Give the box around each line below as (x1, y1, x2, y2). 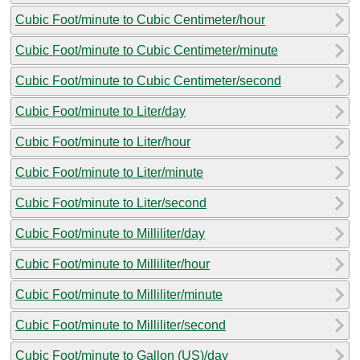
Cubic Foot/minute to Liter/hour (15, 134, 190, 149)
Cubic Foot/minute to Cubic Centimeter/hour (15, 12, 265, 27)
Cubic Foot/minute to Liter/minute (15, 165, 203, 179)
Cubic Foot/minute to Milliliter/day (15, 226, 205, 240)
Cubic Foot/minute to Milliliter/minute (15, 287, 223, 301)
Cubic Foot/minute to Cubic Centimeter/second (15, 73, 281, 88)
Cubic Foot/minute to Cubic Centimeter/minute (15, 43, 278, 57)
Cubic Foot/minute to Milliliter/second (15, 317, 226, 332)
